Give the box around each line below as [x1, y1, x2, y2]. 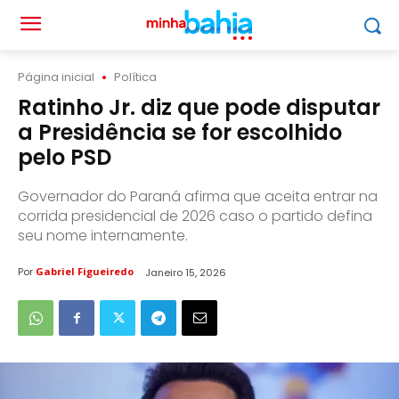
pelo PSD [18, 142, 111, 172]
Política [114, 69, 157, 85]
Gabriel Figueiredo [36, 265, 134, 279]
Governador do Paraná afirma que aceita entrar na [18, 186, 378, 207]
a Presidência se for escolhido [18, 118, 342, 147]
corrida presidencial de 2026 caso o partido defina [18, 206, 372, 226]
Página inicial [18, 69, 94, 85]
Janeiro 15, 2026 [145, 265, 226, 280]
